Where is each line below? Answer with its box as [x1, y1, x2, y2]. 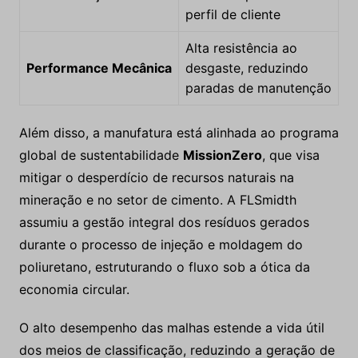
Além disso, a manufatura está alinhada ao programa [18, 125, 339, 141]
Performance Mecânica [26, 60, 172, 77]
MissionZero [182, 147, 262, 164]
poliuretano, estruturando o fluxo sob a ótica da [18, 259, 310, 276]
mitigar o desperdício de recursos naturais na [18, 169, 294, 186]
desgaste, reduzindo [185, 60, 308, 77]
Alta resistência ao [185, 40, 297, 57]
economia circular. [18, 281, 129, 298]
